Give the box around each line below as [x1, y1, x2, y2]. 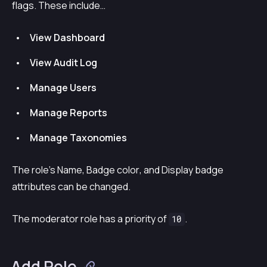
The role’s [12, 163, 57, 176]
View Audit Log [30, 55, 97, 69]
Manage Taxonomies [30, 131, 127, 144]
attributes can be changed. [12, 179, 131, 193]
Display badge [162, 163, 223, 176]
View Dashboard [30, 30, 105, 44]
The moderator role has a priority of [12, 212, 169, 225]
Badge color [86, 163, 139, 176]
